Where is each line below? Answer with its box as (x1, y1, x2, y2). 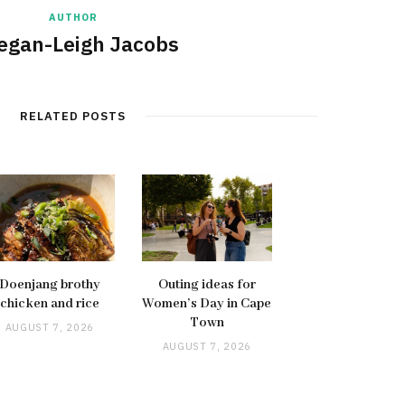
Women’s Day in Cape (142, 295, 272, 312)
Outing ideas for (157, 276, 256, 293)
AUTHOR (48, 10, 98, 24)
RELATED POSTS (20, 108, 126, 124)
